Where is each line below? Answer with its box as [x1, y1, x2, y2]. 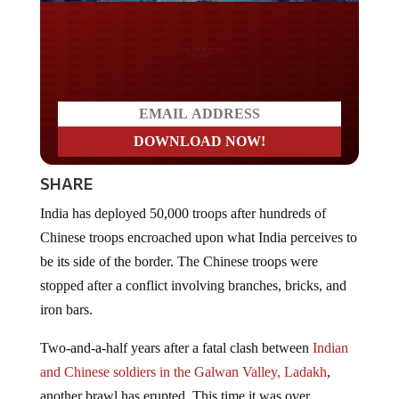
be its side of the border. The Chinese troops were [39, 240, 318, 256]
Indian [312, 326, 348, 342]
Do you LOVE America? [78, 35, 320, 63]
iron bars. [39, 288, 93, 304]
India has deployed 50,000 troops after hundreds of [39, 191, 326, 208]
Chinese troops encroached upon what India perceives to [39, 216, 357, 232]
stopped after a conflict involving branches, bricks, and [39, 264, 346, 280]
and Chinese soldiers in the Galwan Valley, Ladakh [39, 350, 327, 366]
